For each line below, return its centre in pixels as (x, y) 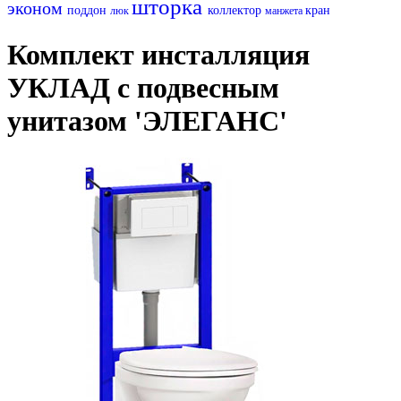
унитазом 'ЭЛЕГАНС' (147, 121)
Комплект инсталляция (158, 55)
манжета (285, 10)
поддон (89, 10)
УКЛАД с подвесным (143, 88)
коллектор (236, 10)
